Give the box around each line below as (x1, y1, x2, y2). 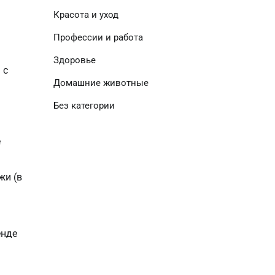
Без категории (53, 100, 115, 111)
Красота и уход (53, 9, 118, 20)
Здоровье (53, 55, 96, 66)
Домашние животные (53, 77, 149, 88)
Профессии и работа (53, 32, 143, 43)
